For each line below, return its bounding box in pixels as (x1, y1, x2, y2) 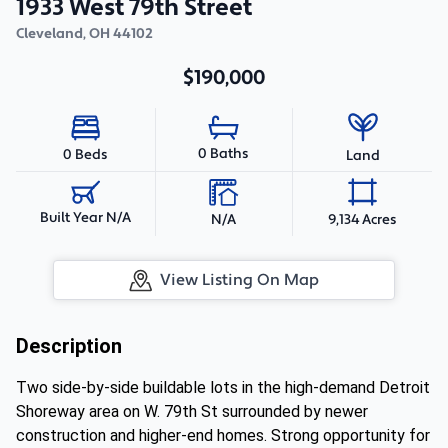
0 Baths (198, 145, 250, 163)
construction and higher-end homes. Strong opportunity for (16, 426, 430, 445)
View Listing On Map (160, 270, 319, 290)
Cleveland (16, 25, 83, 43)
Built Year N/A (39, 209, 131, 227)
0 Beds (62, 145, 108, 164)
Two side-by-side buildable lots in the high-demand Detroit (16, 378, 430, 397)
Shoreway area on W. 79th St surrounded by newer (16, 402, 368, 421)
